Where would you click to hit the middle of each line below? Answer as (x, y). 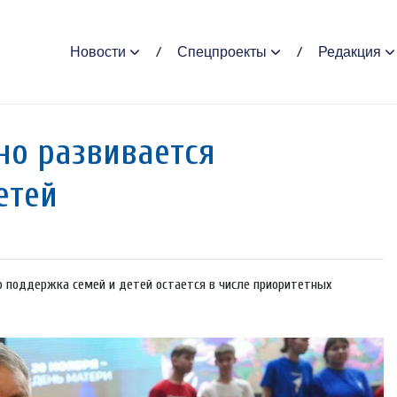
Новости (97, 51)
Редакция (349, 51)
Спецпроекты (222, 51)
